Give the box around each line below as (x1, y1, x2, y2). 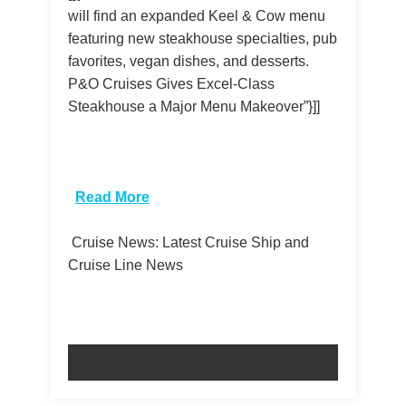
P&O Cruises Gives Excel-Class (68, 75, 275, 92)
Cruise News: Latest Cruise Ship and (68, 234, 309, 250)
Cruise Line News (68, 256, 187, 273)
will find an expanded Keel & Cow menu (68, 7, 325, 24)
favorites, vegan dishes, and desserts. (68, 53, 309, 69)
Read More (75, 188, 150, 205)
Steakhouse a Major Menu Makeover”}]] (68, 98, 324, 114)
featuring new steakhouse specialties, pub (68, 30, 337, 46)
